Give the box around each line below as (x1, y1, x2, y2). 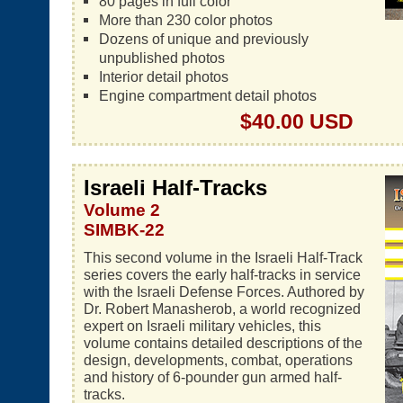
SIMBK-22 (84, 220, 165, 239)
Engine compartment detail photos (98, 87, 317, 103)
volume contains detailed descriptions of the (84, 335, 363, 351)
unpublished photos (98, 49, 225, 66)
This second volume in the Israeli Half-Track (84, 249, 363, 265)
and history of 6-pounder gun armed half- (84, 369, 342, 385)
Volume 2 (84, 201, 160, 219)
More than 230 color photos (98, 12, 273, 28)
